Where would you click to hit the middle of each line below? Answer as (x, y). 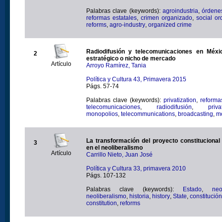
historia (139, 196)
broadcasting (195, 114)
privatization (180, 100)
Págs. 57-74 (103, 86)
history (161, 196)
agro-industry (127, 25)
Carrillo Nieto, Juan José (119, 154)
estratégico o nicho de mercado (131, 58)
